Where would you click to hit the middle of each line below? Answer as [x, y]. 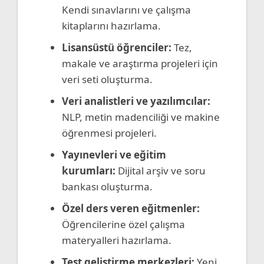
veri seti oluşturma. [107, 79]
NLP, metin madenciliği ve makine [141, 117]
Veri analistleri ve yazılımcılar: [136, 101]
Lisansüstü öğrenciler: [117, 47]
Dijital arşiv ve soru [161, 170]
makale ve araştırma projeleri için [140, 63]
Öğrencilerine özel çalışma [123, 224]
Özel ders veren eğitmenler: [131, 208]
